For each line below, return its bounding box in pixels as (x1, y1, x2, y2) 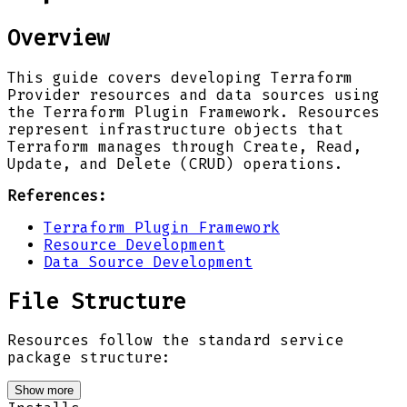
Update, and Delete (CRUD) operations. (7, 154, 343, 173)
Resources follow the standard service (7, 332, 343, 350)
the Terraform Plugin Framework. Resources (7, 103, 380, 121)
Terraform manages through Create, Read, (7, 137, 362, 155)
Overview (7, 25, 109, 51)
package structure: (7, 349, 171, 367)
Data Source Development (44, 253, 253, 271)
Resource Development (44, 235, 225, 253)
